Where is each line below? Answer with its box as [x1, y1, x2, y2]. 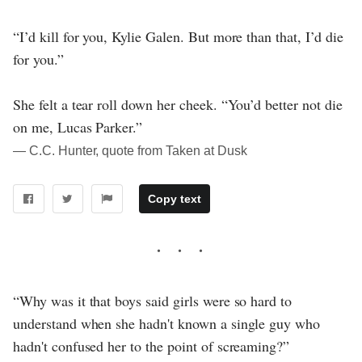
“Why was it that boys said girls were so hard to [13, 290, 293, 310]
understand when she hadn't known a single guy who [13, 313, 321, 333]
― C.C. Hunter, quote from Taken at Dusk [13, 143, 247, 158]
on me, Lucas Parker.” [13, 116, 143, 137]
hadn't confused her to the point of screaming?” [13, 335, 290, 356]
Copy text [147, 192, 201, 205]
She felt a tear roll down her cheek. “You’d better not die [13, 94, 343, 114]
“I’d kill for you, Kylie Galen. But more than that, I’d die [13, 26, 343, 46]
